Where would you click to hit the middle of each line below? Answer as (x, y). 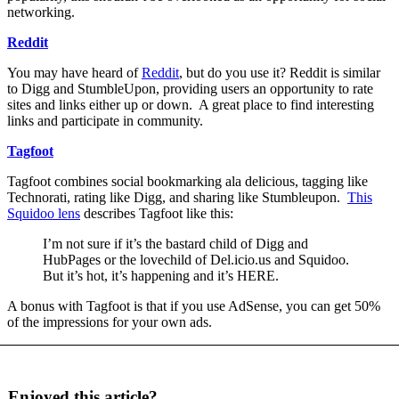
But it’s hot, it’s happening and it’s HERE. (161, 275)
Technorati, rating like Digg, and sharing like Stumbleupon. (177, 197)
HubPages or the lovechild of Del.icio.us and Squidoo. (196, 259)
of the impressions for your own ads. (110, 322)
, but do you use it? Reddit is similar (280, 72)
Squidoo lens (44, 213)
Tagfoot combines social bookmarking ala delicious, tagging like (187, 181)
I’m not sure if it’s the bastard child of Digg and (175, 243)
